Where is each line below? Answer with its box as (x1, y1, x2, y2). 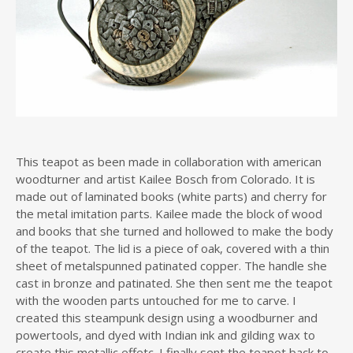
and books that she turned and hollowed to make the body (16, 222, 333, 239)
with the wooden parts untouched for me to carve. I (16, 292, 296, 308)
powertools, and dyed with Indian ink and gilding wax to (16, 326, 315, 343)
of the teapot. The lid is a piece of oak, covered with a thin (16, 240, 329, 256)
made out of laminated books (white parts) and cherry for (16, 188, 327, 204)
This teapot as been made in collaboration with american (16, 153, 321, 169)
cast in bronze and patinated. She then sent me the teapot (16, 274, 333, 291)
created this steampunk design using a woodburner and (16, 309, 318, 325)
